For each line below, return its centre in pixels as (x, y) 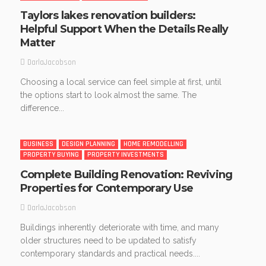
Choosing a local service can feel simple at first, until (121, 82)
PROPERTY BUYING (51, 155)
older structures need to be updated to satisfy (108, 241)
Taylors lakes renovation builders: (108, 16)
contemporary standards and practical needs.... (110, 254)
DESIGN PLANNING (88, 144)
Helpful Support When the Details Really (124, 29)
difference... (42, 108)
